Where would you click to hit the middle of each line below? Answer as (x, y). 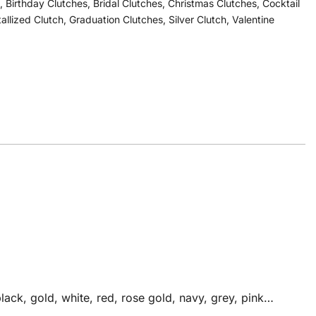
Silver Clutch (197, 19)
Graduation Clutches (116, 19)
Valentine (253, 19)
